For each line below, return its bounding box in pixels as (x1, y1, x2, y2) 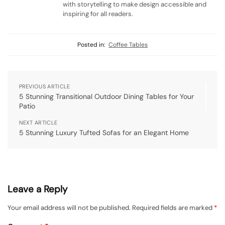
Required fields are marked (132, 203, 214, 212)
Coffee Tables (108, 41, 148, 49)
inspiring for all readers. (63, 10, 133, 19)
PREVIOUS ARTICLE (19, 82, 70, 90)
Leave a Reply (8, 182, 67, 195)
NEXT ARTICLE (19, 119, 58, 126)
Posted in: (77, 41, 105, 49)
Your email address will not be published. (8, 203, 131, 212)
